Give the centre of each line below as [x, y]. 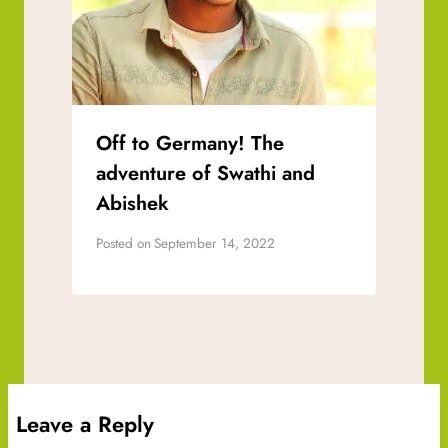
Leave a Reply [85, 424]
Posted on [123, 242]
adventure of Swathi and [205, 174]
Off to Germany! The [190, 144]
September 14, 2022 [215, 242]
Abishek [132, 204]
